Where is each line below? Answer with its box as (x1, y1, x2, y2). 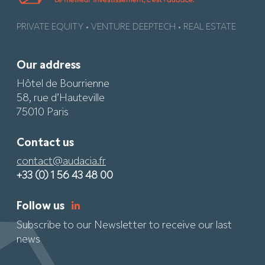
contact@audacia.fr (17, 156, 106, 167)
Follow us (17, 201, 72, 212)
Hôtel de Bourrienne (17, 79, 109, 89)
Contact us (17, 137, 74, 149)
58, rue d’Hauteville (17, 93, 105, 104)
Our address (17, 60, 80, 72)
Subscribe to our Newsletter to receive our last (17, 220, 232, 231)
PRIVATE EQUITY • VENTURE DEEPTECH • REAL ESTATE (17, 22, 236, 32)
